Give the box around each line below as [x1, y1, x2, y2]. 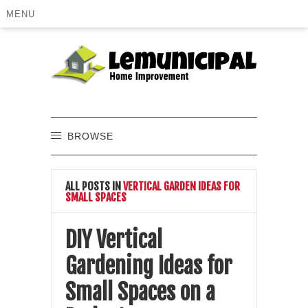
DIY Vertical [65, 225, 162, 254]
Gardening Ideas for [65, 252, 232, 280]
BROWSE [67, 130, 113, 142]
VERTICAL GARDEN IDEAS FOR [121, 179, 240, 193]
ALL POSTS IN [65, 179, 121, 193]
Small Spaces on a [65, 278, 215, 306]
